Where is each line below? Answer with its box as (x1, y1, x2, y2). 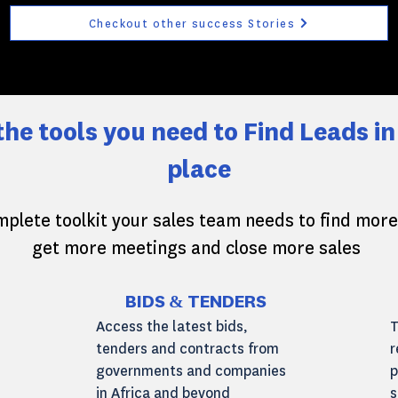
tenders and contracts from (95, 339, 279, 358)
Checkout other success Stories (89, 15, 295, 31)
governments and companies (95, 362, 286, 380)
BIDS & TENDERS (125, 294, 267, 312)
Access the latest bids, (95, 317, 248, 336)
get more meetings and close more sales (32, 236, 361, 260)
